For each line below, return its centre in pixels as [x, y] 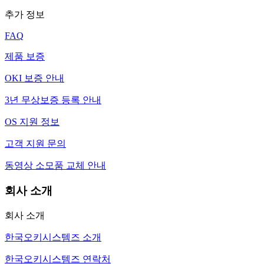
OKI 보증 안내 [34, 78]
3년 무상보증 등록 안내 [53, 100]
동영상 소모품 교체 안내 [55, 166]
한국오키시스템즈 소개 [53, 237]
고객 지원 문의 [35, 144]
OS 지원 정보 [32, 122]
